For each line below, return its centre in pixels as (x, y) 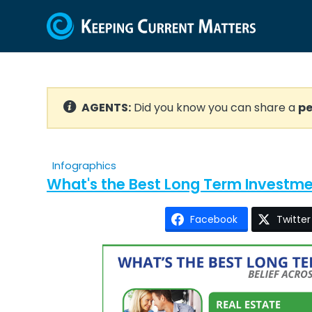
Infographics (84, 166)
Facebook (213, 219)
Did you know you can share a (214, 108)
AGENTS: (106, 108)
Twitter (293, 219)
